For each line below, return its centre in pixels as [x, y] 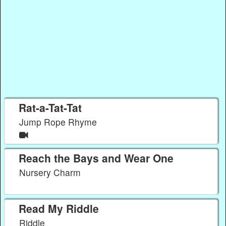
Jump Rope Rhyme [60, 122]
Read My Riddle [59, 209]
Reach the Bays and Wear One [96, 158]
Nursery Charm [51, 173]
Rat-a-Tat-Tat [50, 107]
